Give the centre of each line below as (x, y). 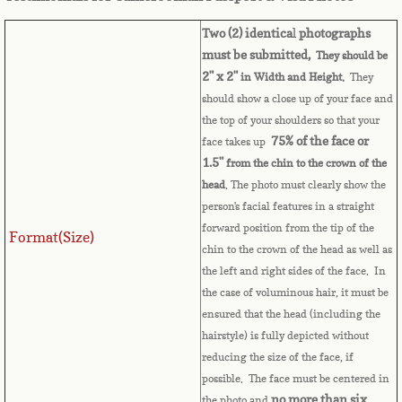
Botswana (86, 281)
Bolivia (73, 189)
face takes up (236, 142)
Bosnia (74, 235)
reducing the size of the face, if (278, 357)
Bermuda (83, 98)
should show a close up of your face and (297, 99)
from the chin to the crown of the (306, 163)
